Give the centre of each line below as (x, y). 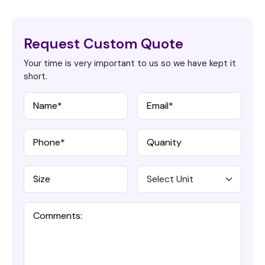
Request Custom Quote (104, 44)
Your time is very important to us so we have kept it (130, 64)
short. (35, 77)
